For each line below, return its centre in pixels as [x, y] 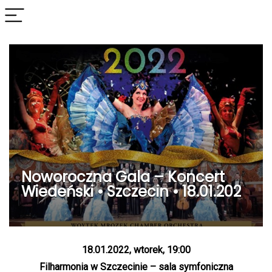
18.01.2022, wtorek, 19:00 [136, 250]
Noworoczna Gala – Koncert [123, 177]
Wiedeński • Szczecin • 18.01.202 [131, 192]
